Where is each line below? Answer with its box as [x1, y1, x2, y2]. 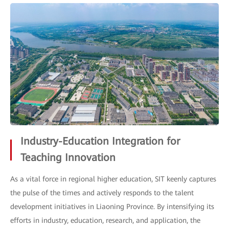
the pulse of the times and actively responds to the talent [10, 188, 194, 197]
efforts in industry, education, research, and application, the [10, 216, 200, 224]
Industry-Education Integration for [20, 134, 180, 147]
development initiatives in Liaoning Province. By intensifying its [10, 202, 214, 211]
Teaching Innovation [20, 151, 116, 164]
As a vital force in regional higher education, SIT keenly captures [10, 174, 216, 183]
